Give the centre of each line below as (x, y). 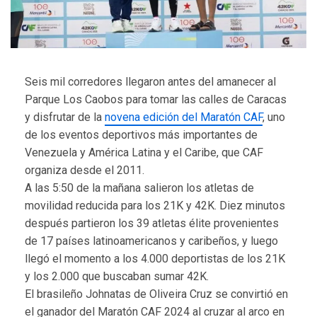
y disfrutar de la (65, 117)
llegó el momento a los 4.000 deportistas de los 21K (155, 258)
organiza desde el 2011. (85, 170)
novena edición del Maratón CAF (184, 117)
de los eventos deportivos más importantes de (141, 134)
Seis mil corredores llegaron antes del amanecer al (150, 81)
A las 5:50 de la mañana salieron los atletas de (139, 188)
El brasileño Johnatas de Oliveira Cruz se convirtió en (156, 294)
